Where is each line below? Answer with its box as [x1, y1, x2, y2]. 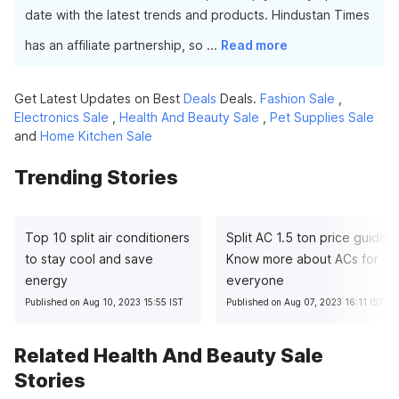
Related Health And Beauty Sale [14, 344, 323, 367]
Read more [221, 37, 288, 53]
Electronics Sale [14, 110, 109, 125]
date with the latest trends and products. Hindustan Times [25, 7, 370, 22]
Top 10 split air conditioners [25, 230, 190, 245]
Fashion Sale [260, 91, 335, 106]
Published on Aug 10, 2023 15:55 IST [25, 297, 183, 307]
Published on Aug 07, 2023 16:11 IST [226, 297, 384, 307]
